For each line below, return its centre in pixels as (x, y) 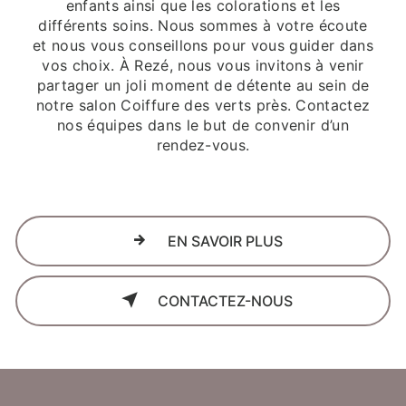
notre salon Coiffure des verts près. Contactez (203, 105)
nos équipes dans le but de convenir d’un (203, 125)
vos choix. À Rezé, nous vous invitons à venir (203, 65)
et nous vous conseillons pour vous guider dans (203, 45)
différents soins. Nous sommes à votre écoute (203, 25)
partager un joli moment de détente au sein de (203, 85)
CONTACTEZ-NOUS (223, 300)
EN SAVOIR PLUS (223, 241)
